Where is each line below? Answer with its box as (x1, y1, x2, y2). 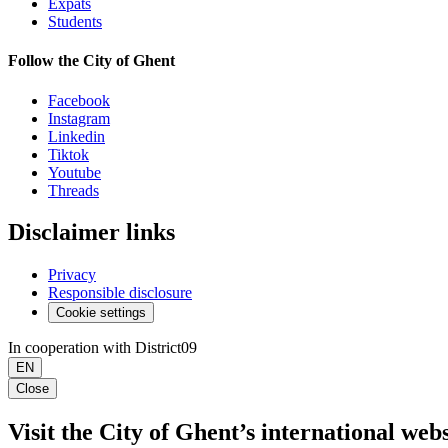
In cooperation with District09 (8, 339, 197, 357)
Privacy (48, 266, 96, 284)
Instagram (48, 109, 110, 127)
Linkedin (48, 127, 105, 145)
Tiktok (48, 145, 89, 163)
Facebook (48, 91, 110, 109)
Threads (48, 181, 99, 199)
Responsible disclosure (48, 284, 192, 302)
